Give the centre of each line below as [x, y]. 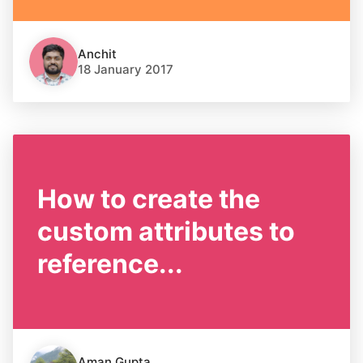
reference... [110, 264]
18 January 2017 [126, 69]
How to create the [149, 199]
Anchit [97, 54]
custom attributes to [166, 231]
